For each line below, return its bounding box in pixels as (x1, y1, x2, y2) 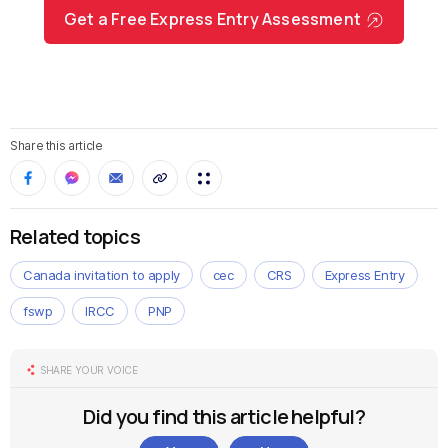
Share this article (10, 138, 103, 153)
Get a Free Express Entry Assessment (64, 8, 361, 30)
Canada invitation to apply (23, 267, 180, 283)
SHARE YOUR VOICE (40, 364, 138, 376)
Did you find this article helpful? (83, 403, 365, 430)
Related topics (10, 223, 140, 250)
